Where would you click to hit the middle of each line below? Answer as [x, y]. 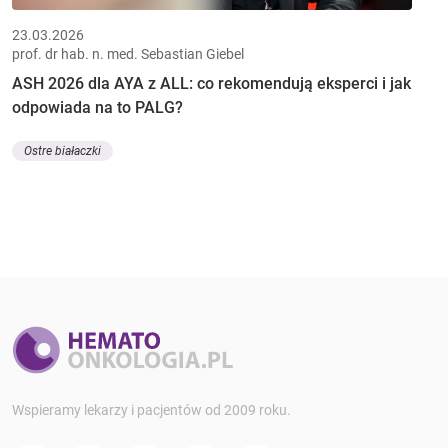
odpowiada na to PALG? [97, 107]
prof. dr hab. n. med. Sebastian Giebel [128, 53]
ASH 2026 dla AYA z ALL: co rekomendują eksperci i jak [211, 83]
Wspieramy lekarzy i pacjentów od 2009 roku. [151, 409]
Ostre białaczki [62, 151]
